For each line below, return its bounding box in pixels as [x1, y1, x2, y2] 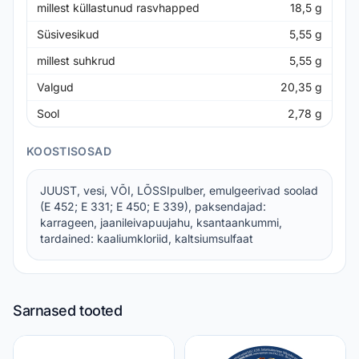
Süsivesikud [37, 27, 99, 41]
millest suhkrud [37, 54, 115, 67]
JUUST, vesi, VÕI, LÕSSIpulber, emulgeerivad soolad [40, 184, 318, 197]
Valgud [37, 80, 74, 94]
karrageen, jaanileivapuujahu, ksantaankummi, [40, 216, 282, 229]
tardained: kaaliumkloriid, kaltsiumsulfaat [40, 232, 253, 245]
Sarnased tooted [13, 302, 123, 319]
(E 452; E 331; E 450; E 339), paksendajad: [40, 200, 266, 213]
